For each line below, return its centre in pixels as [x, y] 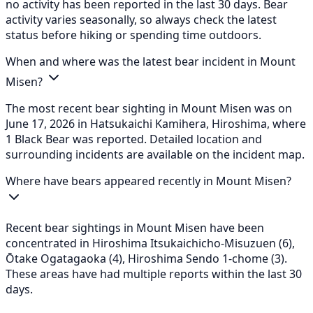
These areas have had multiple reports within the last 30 [154, 274]
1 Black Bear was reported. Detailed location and [134, 139]
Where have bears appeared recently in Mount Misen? [148, 181]
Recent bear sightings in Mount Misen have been [135, 227]
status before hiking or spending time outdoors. [133, 35]
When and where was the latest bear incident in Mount [151, 61]
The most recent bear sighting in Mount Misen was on [149, 108]
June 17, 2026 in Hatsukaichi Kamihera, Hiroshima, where [156, 123]
